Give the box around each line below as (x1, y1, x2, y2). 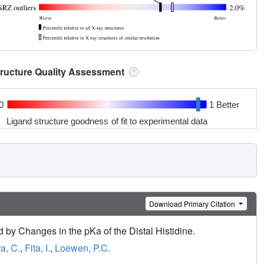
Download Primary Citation (149, 198, 237, 209)
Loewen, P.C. (55, 241, 110, 255)
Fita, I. (25, 241, 50, 255)
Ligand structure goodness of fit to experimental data (6, 115, 208, 126)
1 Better (209, 99, 239, 110)
